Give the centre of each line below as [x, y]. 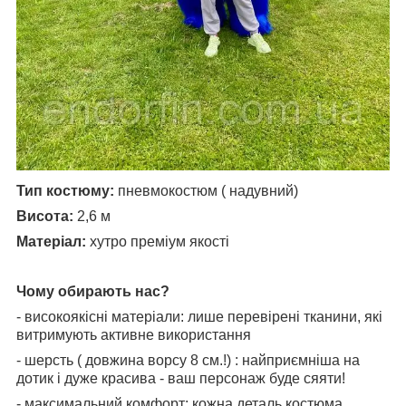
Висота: [45, 216]
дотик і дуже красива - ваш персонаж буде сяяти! [181, 378]
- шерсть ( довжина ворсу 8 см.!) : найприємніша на [188, 360]
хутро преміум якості [159, 241]
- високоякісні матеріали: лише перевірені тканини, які [199, 316]
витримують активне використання [134, 334]
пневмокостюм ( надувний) [208, 190]
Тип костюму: [67, 190]
